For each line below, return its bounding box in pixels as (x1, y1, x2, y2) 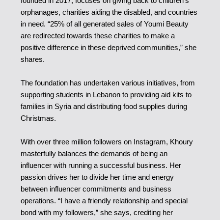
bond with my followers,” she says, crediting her (20, 208, 173, 217)
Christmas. (20, 113, 56, 122)
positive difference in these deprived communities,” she (20, 43, 196, 52)
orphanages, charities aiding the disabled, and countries (20, 7, 197, 16)
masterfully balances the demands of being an (20, 149, 167, 158)
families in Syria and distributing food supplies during (20, 102, 187, 110)
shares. (20, 55, 45, 63)
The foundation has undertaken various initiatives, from (20, 78, 195, 87)
